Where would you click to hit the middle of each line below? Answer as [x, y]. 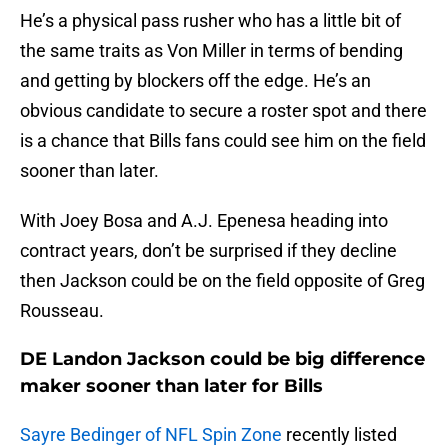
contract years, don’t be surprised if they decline [208, 251]
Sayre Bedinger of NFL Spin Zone [151, 435]
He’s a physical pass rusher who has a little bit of [210, 21]
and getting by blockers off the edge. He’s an [195, 81]
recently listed [339, 435]
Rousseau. [62, 311]
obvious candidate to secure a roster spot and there [223, 111]
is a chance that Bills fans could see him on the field [223, 141]
